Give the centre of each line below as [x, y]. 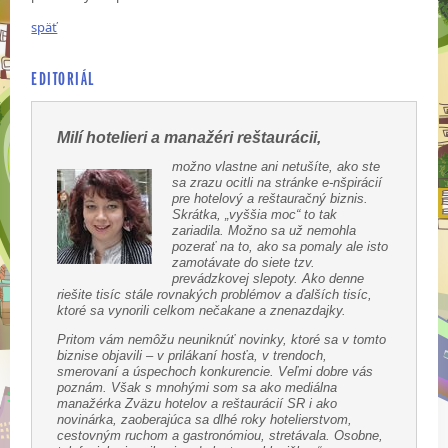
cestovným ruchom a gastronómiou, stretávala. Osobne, [220, 436]
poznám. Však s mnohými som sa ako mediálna [197, 388]
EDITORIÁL [63, 78]
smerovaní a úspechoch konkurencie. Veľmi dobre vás [215, 372]
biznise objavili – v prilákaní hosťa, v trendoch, [192, 356]
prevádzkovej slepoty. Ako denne [268, 279]
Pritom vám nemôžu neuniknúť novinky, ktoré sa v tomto [222, 340]
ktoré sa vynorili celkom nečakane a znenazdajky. [202, 311]
